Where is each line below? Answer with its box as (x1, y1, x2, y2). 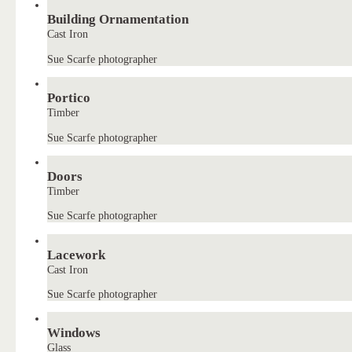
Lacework (47, 247, 106, 262)
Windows (47, 325, 101, 341)
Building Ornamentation (47, 12, 189, 27)
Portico (47, 90, 91, 106)
